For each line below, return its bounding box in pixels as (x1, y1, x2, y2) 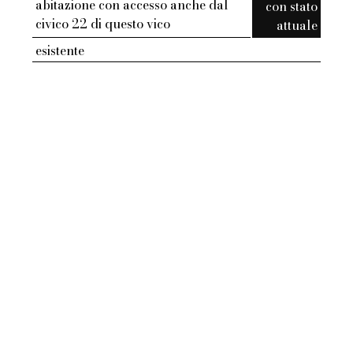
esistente (35, 41, 85, 61)
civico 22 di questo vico (35, 14, 171, 34)
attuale (276, 16, 318, 35)
